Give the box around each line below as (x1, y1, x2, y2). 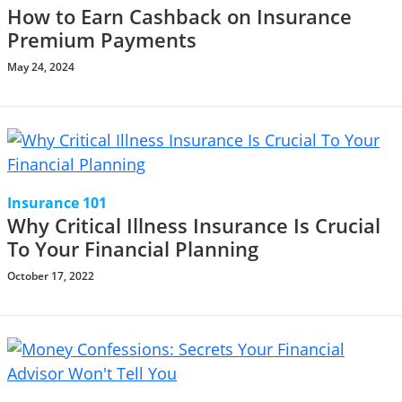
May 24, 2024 (7, 59, 74, 75)
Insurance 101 (7, 193, 107, 214)
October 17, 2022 (7, 268, 94, 284)
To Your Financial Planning (7, 236, 258, 263)
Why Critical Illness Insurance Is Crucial (7, 213, 380, 240)
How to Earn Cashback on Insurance (7, 4, 352, 31)
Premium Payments (7, 27, 197, 54)
